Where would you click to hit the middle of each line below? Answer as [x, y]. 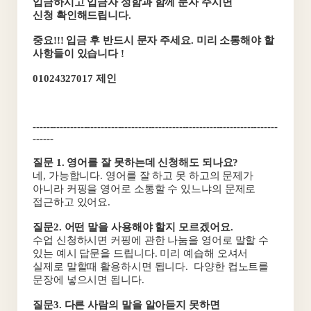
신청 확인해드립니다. [83, 15]
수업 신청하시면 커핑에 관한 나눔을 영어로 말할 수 [151, 240]
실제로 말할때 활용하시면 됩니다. [111, 267]
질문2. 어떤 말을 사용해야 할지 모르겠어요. [133, 227]
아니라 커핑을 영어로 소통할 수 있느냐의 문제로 [144, 189]
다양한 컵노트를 [232, 267]
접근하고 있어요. [72, 202]
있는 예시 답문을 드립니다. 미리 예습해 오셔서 [141, 253]
